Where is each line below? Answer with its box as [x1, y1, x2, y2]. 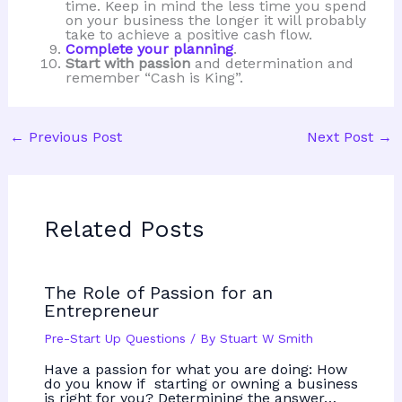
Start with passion [65, 55, 190, 73]
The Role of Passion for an [43, 282, 273, 304]
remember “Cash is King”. [65, 69, 243, 87]
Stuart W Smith [219, 331, 313, 346]
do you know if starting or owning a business [43, 375, 358, 393]
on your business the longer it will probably [65, 12, 366, 30]
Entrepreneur [43, 300, 159, 322]
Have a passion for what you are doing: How [43, 361, 347, 379]
